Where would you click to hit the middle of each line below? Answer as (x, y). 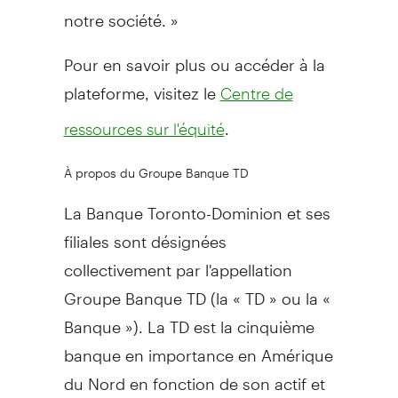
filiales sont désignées (145, 234)
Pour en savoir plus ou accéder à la (194, 57)
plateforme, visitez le (142, 85)
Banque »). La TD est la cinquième (189, 319)
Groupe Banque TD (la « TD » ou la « (197, 291)
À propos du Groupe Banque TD (156, 167)
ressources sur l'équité (144, 128)
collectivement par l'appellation (178, 262)
